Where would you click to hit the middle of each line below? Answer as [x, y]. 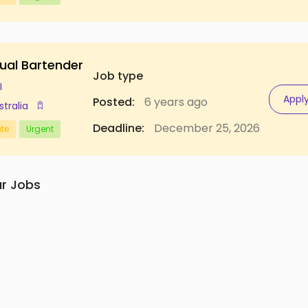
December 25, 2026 [205, 128]
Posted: [113, 102]
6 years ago [174, 102]
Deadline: [118, 128]
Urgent [40, 129]
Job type [118, 76]
